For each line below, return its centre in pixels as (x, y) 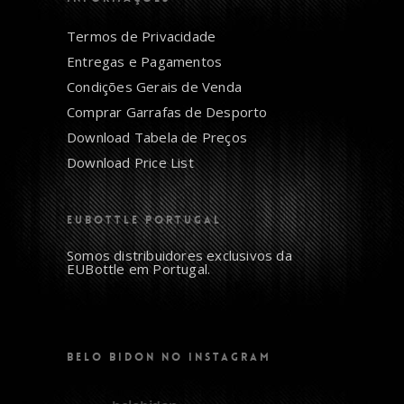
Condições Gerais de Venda (154, 87)
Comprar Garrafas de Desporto (167, 112)
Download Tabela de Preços (157, 138)
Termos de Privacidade (142, 37)
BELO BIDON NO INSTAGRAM (169, 358)
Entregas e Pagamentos (145, 62)
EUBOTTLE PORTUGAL (144, 220)
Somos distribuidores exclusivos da (179, 256)
